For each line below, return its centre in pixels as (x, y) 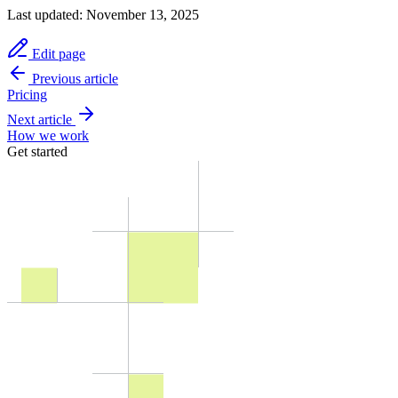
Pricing (27, 94)
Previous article (75, 78)
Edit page (57, 53)
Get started (37, 151)
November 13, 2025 (143, 14)
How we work (48, 135)
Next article (40, 119)
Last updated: (45, 14)
